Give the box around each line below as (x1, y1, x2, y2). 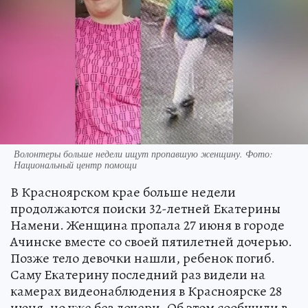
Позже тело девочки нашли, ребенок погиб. (10, 248, 275, 267)
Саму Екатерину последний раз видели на (10, 265, 265, 284)
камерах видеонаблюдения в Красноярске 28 (10, 281, 282, 300)
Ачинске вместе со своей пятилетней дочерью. (10, 232, 292, 251)
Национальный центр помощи (14, 157, 137, 171)
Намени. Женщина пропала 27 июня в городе (10, 215, 285, 234)
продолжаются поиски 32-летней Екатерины (10, 199, 280, 218)
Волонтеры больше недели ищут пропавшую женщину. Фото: (14, 146, 273, 160)
